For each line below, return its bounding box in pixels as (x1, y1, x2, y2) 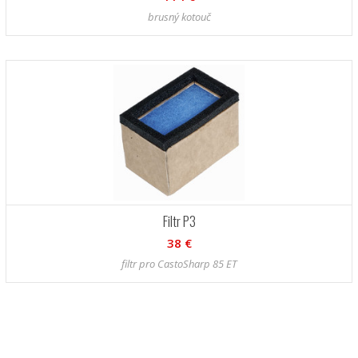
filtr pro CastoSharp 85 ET (121, 257, 237, 272)
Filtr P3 (162, 211, 196, 232)
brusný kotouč (147, 10, 211, 25)
